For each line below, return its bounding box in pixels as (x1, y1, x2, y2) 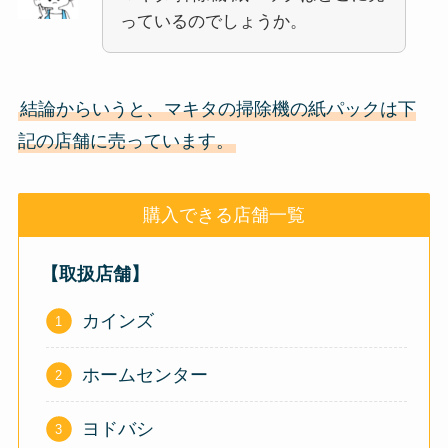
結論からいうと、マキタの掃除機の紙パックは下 (19, 98, 416, 119)
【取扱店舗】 (41, 263, 150, 284)
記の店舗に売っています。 (17, 130, 234, 151)
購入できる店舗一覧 (143, 204, 305, 225)
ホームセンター (81, 364, 208, 385)
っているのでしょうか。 (119, 11, 307, 31)
